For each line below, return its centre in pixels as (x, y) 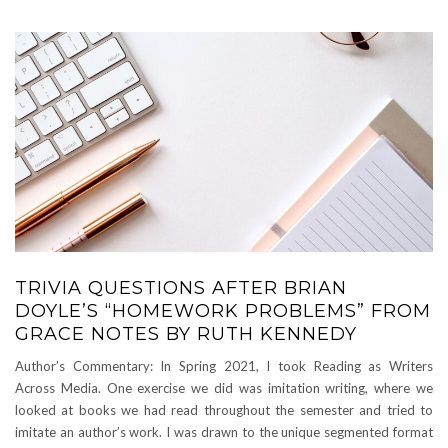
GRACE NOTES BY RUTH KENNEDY (186, 334)
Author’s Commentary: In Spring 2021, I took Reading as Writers (224, 366)
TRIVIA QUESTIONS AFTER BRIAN (181, 288)
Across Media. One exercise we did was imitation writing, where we (224, 388)
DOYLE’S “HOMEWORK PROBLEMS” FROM (223, 311)
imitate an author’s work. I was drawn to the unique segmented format (224, 432)
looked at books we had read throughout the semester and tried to (224, 410)
